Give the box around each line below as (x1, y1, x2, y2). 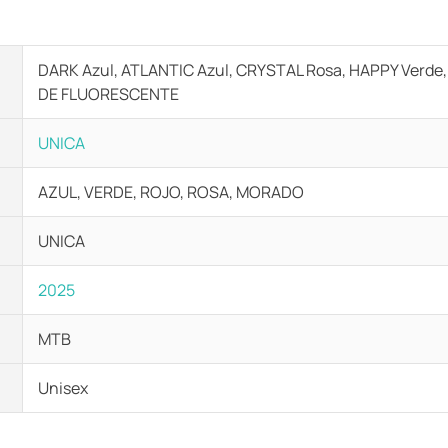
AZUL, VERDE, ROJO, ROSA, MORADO (38, 181, 304, 203)
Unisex (38, 377, 88, 399)
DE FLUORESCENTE (38, 83, 179, 105)
